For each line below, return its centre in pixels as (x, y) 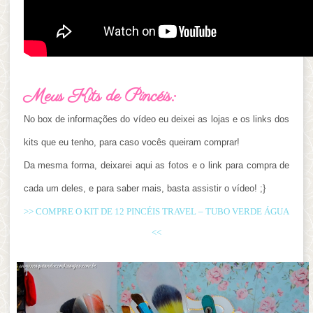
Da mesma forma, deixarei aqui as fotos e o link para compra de (156, 165)
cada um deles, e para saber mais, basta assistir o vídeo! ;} (144, 188)
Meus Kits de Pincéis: (99, 96)
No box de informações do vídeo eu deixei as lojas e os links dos (156, 119)
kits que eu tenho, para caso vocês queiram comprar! (131, 142)
